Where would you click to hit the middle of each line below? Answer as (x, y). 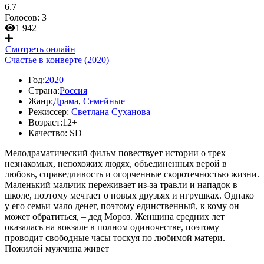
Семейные (104, 101)
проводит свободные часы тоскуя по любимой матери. (115, 238)
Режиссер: (49, 112)
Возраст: (45, 122)
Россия (73, 90)
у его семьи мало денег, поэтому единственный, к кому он (122, 206)
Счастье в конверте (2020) (57, 60)
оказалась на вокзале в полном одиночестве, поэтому (112, 227)
